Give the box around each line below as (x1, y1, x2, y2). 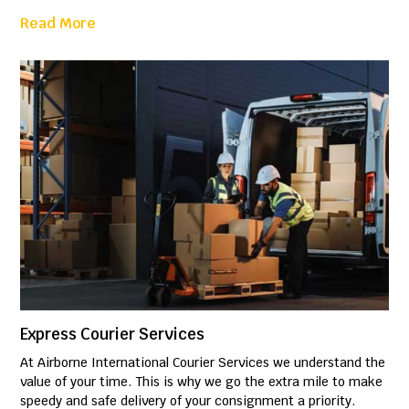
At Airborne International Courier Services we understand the (20, 354, 386, 372)
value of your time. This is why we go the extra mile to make (20, 373, 383, 391)
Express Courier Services (20, 324, 205, 345)
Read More (20, 14, 97, 34)
